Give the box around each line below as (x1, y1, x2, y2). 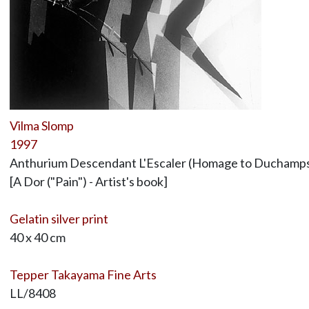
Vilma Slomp (9, 117, 74, 133)
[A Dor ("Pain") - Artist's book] (9, 173, 168, 189)
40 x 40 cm (9, 229, 66, 245)
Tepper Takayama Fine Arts (9, 266, 157, 282)
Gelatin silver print (9, 210, 108, 226)
